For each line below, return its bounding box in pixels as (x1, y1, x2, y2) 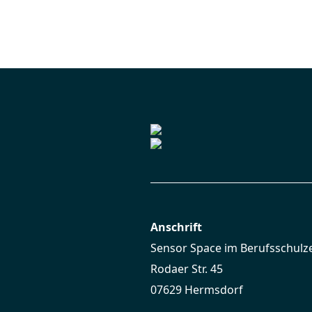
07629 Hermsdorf (150, 282, 243, 297)
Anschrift (150, 219, 202, 235)
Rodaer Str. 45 (150, 261, 223, 276)
